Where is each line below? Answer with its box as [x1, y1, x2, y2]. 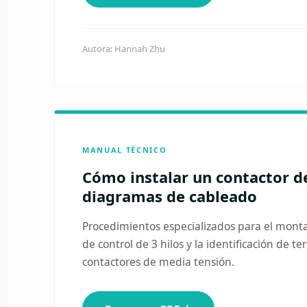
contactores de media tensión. [82, 254, 235, 269]
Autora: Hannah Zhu [82, 42, 166, 55]
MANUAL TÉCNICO [82, 145, 167, 155]
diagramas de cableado [82, 186, 258, 206]
